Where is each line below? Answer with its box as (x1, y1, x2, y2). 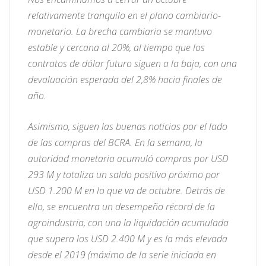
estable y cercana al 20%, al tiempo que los (28, 41, 205, 55)
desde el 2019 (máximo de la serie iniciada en (28, 248, 216, 262)
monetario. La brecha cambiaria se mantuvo (28, 25, 212, 39)
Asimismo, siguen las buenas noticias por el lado (28, 120, 227, 134)
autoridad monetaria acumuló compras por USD (28, 152, 229, 166)
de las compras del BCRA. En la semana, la (28, 136, 202, 150)
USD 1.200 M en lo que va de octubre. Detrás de (28, 184, 225, 198)
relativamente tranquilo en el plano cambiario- (28, 9, 221, 23)
